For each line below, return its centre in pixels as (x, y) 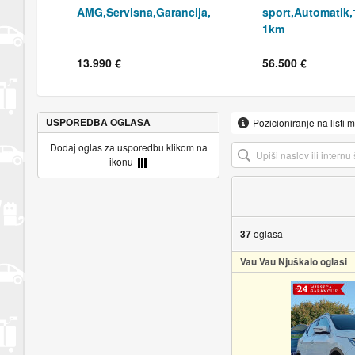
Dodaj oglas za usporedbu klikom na (128, 147)
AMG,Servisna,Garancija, (144, 11)
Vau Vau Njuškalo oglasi (293, 261)
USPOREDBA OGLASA (98, 122)
